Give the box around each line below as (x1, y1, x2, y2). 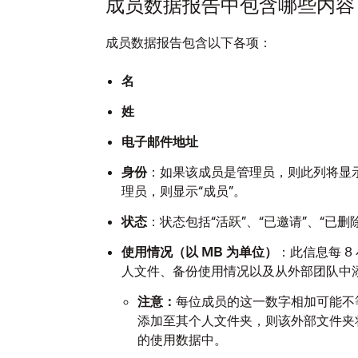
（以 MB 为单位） (173, 244, 277, 260)
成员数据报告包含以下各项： (105, 34, 272, 50)
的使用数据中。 (137, 332, 227, 348)
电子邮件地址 (121, 133, 198, 149)
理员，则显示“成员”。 (121, 183, 246, 199)
